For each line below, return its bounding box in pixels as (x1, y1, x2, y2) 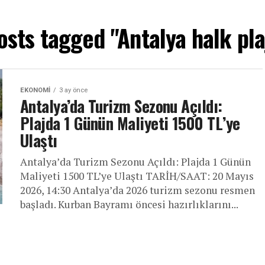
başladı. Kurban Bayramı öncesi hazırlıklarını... (20, 198, 238, 211)
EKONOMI (20, 86, 50, 94)
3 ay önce (59, 86, 88, 94)
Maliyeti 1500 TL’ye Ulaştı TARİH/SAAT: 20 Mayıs (20, 169, 254, 183)
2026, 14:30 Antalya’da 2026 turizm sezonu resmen (20, 183, 255, 197)
